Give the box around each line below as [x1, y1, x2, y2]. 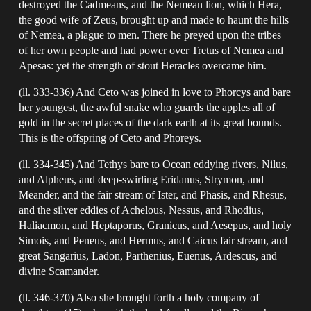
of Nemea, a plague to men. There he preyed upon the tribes [19, 28, 282, 41]
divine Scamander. [19, 264, 100, 277]
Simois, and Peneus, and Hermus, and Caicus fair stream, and [19, 234, 288, 246]
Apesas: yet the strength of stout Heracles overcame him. [19, 59, 267, 72]
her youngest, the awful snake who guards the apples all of [19, 101, 276, 113]
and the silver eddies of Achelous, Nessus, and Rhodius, [19, 203, 264, 216]
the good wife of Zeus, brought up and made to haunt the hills [19, 13, 289, 26]
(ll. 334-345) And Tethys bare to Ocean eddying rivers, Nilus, [19, 158, 289, 170]
